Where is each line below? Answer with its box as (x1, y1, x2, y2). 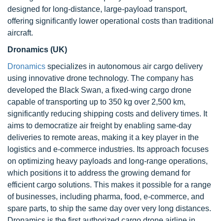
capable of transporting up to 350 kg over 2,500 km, (7, 98, 185, 106)
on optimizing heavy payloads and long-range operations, (7, 157, 208, 165)
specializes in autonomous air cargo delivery (45, 62, 203, 71)
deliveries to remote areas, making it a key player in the (7, 133, 199, 142)
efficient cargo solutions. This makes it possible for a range (7, 181, 211, 189)
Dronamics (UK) (7, 45, 67, 54)
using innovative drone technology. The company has (7, 74, 193, 82)
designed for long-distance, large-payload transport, (7, 5, 187, 13)
